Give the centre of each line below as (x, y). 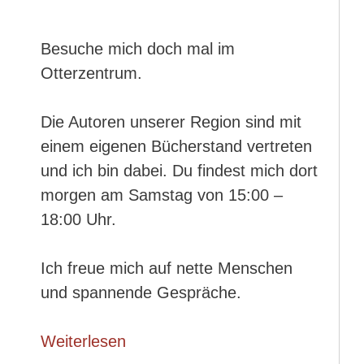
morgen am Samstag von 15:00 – (162, 195)
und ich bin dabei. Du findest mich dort (179, 171)
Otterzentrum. (91, 73)
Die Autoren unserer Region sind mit (171, 122)
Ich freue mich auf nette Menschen (167, 268)
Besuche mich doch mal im (138, 49)
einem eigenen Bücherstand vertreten (176, 146)
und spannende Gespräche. (141, 292)
